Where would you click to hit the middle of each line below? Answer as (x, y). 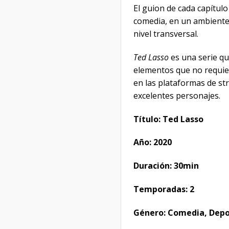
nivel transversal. (166, 33)
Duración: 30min (166, 166)
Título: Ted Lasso (168, 119)
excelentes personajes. (177, 95)
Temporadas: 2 (164, 189)
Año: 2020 (153, 142)
